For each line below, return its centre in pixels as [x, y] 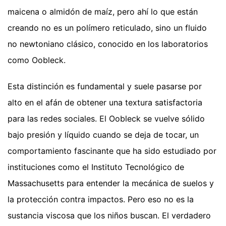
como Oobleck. [37, 60]
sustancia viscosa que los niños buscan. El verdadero [109, 215]
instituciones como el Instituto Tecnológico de [96, 167]
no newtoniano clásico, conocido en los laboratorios [108, 44]
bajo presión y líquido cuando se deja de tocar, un [103, 134]
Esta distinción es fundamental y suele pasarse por [105, 86]
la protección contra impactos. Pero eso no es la [101, 199]
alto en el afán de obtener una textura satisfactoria [105, 102]
